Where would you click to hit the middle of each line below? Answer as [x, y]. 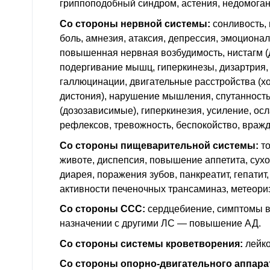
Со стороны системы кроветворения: [151, 243]
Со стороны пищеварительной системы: [159, 145]
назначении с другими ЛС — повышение [152, 224]
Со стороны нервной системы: [135, 24]
